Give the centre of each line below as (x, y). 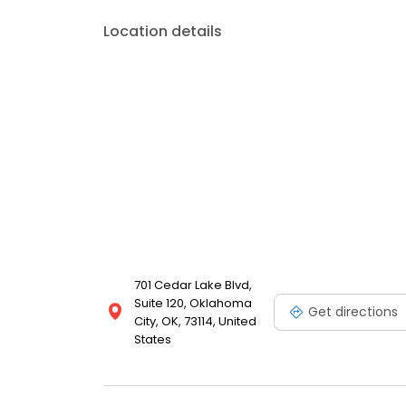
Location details (163, 32)
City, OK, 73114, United (195, 322)
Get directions (353, 311)
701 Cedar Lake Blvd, (193, 285)
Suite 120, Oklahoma (193, 304)
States (153, 340)
